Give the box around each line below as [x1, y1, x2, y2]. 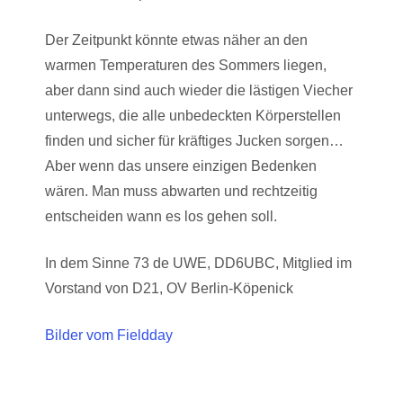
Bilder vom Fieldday [45, 327, 173, 343]
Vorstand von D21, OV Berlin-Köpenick [45, 281, 293, 296]
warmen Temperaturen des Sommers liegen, [45, 58, 327, 73]
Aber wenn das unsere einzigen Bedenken [45, 158, 317, 174]
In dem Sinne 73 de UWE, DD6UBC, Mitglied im [45, 255, 352, 271]
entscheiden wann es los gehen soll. [45, 209, 277, 224]
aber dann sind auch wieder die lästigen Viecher [45, 83, 353, 98]
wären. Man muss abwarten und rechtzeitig [45, 184, 318, 199]
